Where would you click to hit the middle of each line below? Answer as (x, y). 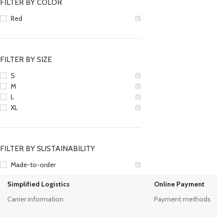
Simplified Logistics (38, 184)
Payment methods (182, 199)
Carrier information (35, 199)
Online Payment (179, 184)
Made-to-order (33, 165)
